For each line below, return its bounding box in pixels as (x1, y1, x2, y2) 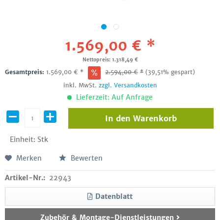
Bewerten (69, 154, 103, 163)
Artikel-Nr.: (5, 173, 45, 182)
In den (105, 113, 131, 123)
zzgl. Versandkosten (98, 82, 157, 89)
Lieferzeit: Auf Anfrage (74, 93, 153, 102)
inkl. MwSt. (63, 82, 99, 89)
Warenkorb (133, 113, 177, 123)
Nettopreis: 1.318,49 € (82, 56, 138, 63)
